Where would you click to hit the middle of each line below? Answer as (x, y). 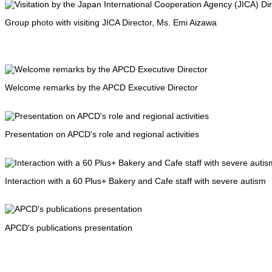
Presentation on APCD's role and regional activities (102, 134)
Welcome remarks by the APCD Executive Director (101, 88)
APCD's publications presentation (69, 227)
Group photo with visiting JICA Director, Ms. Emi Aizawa (121, 23)
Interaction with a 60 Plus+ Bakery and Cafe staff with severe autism (135, 181)
